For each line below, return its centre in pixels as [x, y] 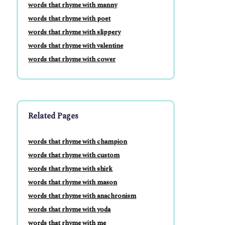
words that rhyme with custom [74, 155]
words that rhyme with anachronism [82, 196]
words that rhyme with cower [72, 59]
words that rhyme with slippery [75, 32]
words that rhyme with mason [73, 182]
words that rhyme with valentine [76, 46]
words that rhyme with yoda [70, 209]
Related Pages [53, 116]
